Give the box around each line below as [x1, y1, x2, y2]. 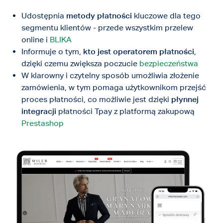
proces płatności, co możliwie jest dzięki [21, 94, 172, 104]
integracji [21, 106, 57, 116]
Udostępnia [21, 10, 67, 20]
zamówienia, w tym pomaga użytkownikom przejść [21, 82, 207, 92]
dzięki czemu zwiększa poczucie [21, 58, 140, 68]
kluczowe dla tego [132, 10, 201, 20]
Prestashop [21, 118, 64, 128]
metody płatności [66, 10, 132, 20]
